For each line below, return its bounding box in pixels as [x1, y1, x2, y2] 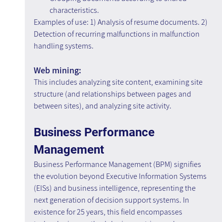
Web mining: [33, 64, 81, 76]
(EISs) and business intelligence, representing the [33, 183, 197, 194]
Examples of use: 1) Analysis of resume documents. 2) [33, 17, 209, 28]
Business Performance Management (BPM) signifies [33, 159, 203, 170]
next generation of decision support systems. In [33, 195, 191, 206]
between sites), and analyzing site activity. [33, 101, 171, 111]
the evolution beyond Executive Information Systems [33, 171, 208, 182]
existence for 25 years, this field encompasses [33, 207, 184, 218]
